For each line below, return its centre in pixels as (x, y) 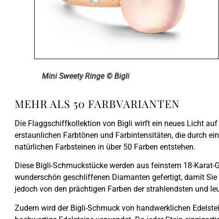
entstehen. (177, 147)
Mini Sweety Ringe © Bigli (86, 76)
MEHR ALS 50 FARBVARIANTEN (97, 103)
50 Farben (141, 147)
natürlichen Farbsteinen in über (69, 147)
